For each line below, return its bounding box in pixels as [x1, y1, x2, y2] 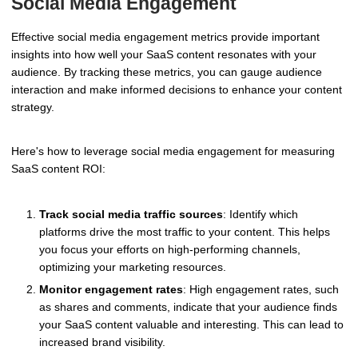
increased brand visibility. [39, 336, 165, 349]
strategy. [11, 100, 54, 113]
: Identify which [223, 208, 298, 221]
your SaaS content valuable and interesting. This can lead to [39, 318, 344, 332]
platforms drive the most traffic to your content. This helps [39, 225, 330, 239]
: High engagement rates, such [183, 283, 339, 296]
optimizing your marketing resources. [39, 261, 226, 274]
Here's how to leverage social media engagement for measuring [11, 145, 335, 158]
